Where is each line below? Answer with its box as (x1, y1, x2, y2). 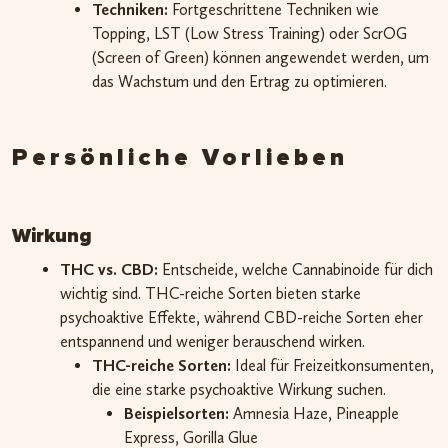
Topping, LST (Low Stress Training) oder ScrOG (92, 24, 407, 44)
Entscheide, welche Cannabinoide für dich (158, 260, 433, 280)
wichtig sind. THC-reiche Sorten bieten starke (60, 284, 361, 304)
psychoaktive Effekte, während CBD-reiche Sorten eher (60, 308, 423, 328)
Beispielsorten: (124, 404, 229, 424)
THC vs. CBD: (60, 260, 158, 280)
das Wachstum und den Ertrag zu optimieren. (92, 72, 387, 92)
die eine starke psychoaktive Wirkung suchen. (92, 380, 386, 400)
